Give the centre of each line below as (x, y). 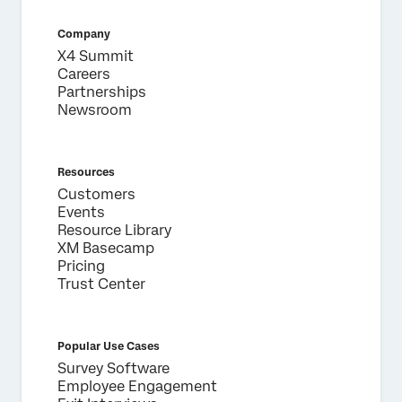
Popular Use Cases (109, 346)
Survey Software (114, 368)
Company (84, 34)
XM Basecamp (106, 248)
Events (81, 212)
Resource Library (114, 230)
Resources (86, 172)
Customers (96, 194)
